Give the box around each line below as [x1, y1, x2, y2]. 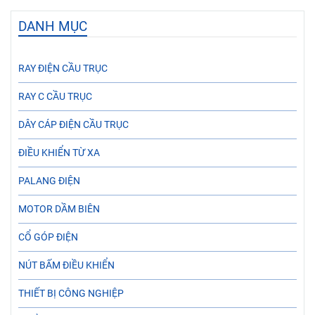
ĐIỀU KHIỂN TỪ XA [18, 146, 100, 159]
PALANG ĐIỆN [18, 174, 80, 187]
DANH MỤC [18, 18, 87, 34]
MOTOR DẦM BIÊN [18, 202, 100, 215]
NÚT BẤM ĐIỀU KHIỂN [18, 259, 115, 271]
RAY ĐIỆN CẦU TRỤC [18, 62, 108, 75]
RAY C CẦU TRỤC [18, 90, 92, 103]
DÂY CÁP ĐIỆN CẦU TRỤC [18, 118, 129, 131]
